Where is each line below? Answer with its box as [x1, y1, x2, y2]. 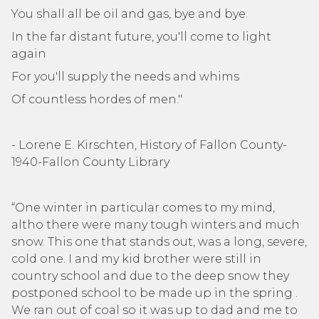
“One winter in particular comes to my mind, [11, 201, 275, 214]
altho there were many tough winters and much [11, 218, 300, 231]
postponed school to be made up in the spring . [11, 286, 298, 300]
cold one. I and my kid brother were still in [11, 252, 261, 266]
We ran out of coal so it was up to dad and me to [11, 303, 298, 317]
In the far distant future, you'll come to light [11, 30, 271, 43]
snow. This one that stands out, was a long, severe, [11, 235, 307, 249]
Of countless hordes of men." [11, 93, 182, 106]
